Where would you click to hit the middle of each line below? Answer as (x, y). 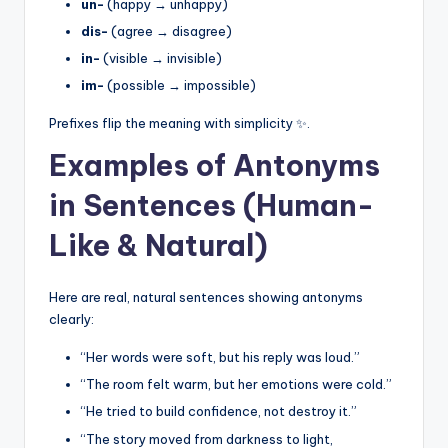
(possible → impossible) (180, 85)
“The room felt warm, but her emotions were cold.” (236, 384)
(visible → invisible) (161, 58)
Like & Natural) (158, 246)
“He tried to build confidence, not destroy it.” (219, 411)
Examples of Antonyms (214, 166)
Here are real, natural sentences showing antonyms (206, 297)
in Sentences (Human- (211, 206)
